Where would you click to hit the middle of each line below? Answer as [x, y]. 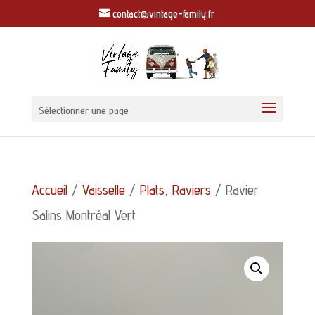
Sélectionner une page [83, 110]
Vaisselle [103, 189]
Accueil [49, 189]
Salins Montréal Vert [83, 215]
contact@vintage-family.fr [164, 14]
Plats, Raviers [175, 189]
